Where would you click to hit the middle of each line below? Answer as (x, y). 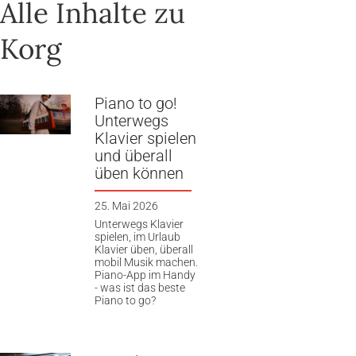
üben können (139, 173)
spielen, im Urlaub (137, 237)
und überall (133, 155)
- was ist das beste (139, 288)
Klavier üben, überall (143, 250)
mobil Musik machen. (146, 263)
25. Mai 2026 (126, 205)
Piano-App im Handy (145, 275)
